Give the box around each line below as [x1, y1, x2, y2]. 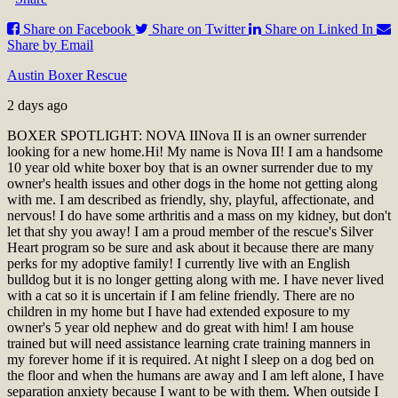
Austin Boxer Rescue [7, 67, 127, 83]
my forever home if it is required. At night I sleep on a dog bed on [7, 351, 374, 367]
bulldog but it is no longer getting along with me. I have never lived [7, 271, 384, 287]
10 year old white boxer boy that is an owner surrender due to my [7, 159, 373, 175]
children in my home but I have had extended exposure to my [7, 303, 350, 319]
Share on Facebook [23, 20, 131, 36]
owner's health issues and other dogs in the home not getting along [7, 175, 378, 191]
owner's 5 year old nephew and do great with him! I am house [7, 319, 354, 335]
